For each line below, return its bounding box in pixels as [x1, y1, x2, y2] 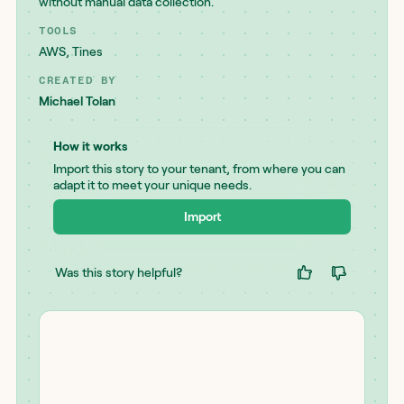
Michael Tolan [39, 94, 115, 108]
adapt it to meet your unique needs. [53, 178, 252, 192]
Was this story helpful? [54, 264, 182, 280]
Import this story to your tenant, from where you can [53, 161, 345, 176]
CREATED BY [39, 74, 116, 87]
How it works [53, 139, 127, 153]
